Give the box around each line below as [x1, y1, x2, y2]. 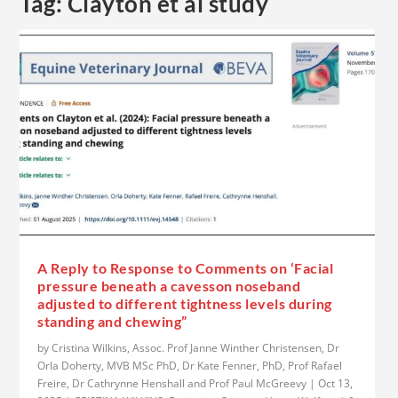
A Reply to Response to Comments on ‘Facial [37, 259, 334, 276]
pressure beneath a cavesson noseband [37, 276, 301, 294]
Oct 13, [318, 375, 354, 391]
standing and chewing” [37, 312, 187, 330]
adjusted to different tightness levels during [37, 294, 332, 312]
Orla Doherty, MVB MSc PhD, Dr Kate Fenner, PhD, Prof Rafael [37, 357, 343, 373]
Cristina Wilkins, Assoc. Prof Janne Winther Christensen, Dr [52, 339, 340, 355]
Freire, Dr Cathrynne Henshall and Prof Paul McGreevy [37, 375, 307, 391]
